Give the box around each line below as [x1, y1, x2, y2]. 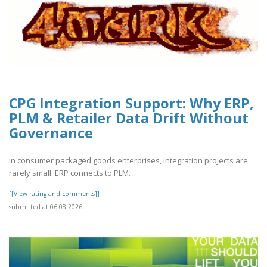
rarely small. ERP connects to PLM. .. [9, 167, 136, 179]
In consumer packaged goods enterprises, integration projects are [9, 155, 248, 166]
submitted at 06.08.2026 [9, 203, 82, 212]
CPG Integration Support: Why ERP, [9, 93, 254, 113]
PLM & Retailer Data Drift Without [9, 108, 249, 128]
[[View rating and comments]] [9, 190, 100, 198]
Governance [9, 123, 93, 142]
